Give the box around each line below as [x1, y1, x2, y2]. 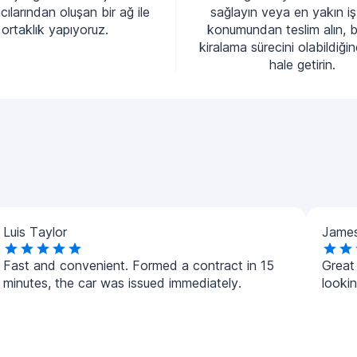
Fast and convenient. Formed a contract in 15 [3, 257, 274, 273]
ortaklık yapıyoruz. [2, 22, 108, 37]
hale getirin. [269, 57, 335, 73]
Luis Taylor [3, 224, 67, 240]
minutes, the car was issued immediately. [3, 275, 241, 291]
